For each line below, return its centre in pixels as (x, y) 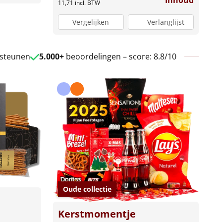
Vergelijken (91, 22)
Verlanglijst (166, 22)
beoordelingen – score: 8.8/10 (120, 56)
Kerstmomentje (97, 214)
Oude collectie (87, 189)
